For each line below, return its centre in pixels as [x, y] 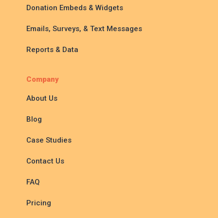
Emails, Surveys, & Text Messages [84, 29]
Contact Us [45, 161]
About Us [42, 99]
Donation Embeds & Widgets [75, 8]
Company [43, 80]
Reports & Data [53, 50]
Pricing [39, 203]
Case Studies [49, 140]
